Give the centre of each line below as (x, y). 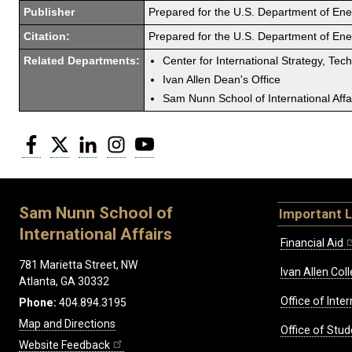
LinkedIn (118, 140)
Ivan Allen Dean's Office (222, 79)
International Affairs (95, 234)
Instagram (152, 140)
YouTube (177, 140)
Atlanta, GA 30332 (64, 282)
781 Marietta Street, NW (78, 265)
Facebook (66, 140)
